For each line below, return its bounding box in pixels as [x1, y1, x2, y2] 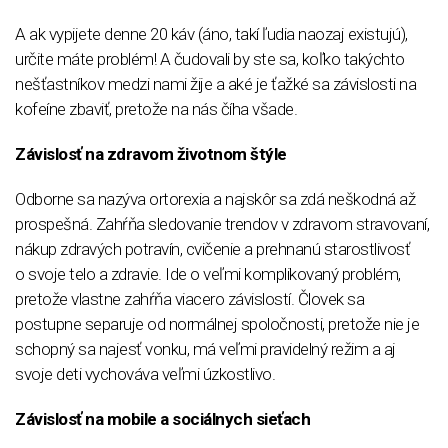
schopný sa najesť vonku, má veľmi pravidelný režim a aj [15, 339, 396, 359]
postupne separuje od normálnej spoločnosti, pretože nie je [15, 314, 419, 334]
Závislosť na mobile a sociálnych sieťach [15, 409, 310, 429]
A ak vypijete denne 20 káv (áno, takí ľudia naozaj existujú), [15, 24, 408, 44]
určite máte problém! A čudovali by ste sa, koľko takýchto [15, 49, 405, 69]
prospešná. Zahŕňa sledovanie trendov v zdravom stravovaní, [15, 214, 429, 234]
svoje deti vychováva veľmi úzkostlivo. [15, 364, 275, 384]
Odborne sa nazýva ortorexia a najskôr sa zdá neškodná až [15, 189, 415, 209]
